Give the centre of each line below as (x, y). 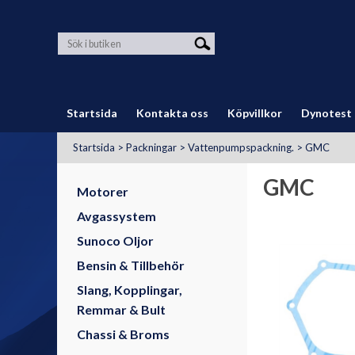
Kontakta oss (172, 113)
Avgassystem (116, 216)
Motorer (103, 191)
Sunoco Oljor (115, 240)
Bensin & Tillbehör (131, 265)
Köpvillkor (255, 113)
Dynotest (326, 113)
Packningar (151, 147)
